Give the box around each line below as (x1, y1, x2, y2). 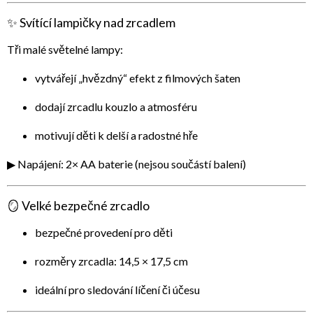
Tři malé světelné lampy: (7, 43, 123, 57)
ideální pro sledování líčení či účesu (35, 283, 200, 297)
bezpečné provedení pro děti (35, 226, 173, 240)
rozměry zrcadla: (35, 254, 119, 268)
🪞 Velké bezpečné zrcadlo (7, 198, 150, 214)
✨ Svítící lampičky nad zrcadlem (7, 15, 175, 31)
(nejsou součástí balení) (133, 157, 246, 171)
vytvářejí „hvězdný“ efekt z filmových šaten (35, 71, 240, 85)
